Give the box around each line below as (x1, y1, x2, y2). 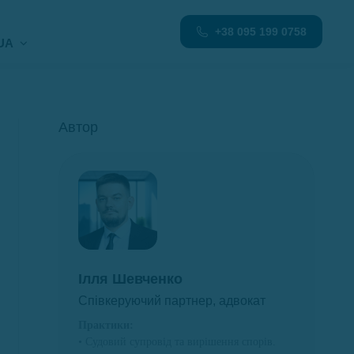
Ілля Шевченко (78, 271, 183, 287)
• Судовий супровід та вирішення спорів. (78, 336, 276, 348)
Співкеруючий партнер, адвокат (78, 294, 265, 307)
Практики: (78, 319, 134, 331)
